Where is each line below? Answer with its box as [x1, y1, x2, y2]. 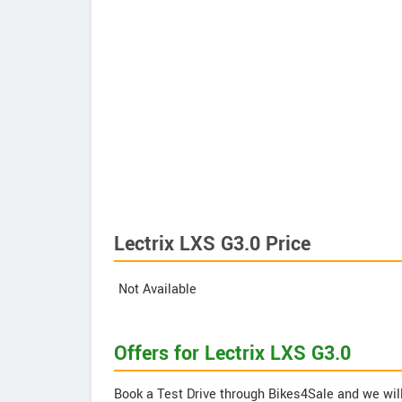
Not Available [118, 280, 197, 299]
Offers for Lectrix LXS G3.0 [114, 339, 351, 368]
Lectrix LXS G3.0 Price [114, 230, 310, 258]
